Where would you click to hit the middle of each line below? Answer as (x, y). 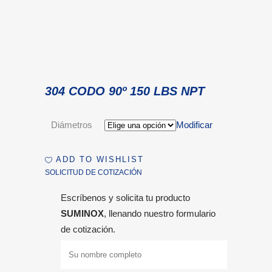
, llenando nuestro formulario (160, 213)
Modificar (194, 125)
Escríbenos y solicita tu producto (125, 198)
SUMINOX (82, 213)
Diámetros (72, 125)
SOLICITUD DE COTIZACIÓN (93, 172)
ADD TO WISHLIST (100, 160)
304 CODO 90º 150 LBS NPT (125, 91)
